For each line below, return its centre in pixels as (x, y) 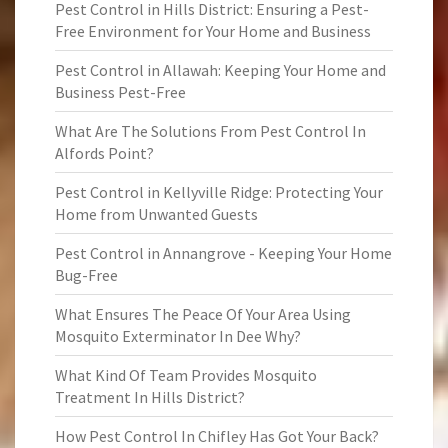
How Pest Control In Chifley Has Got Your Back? (217, 436)
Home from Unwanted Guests (156, 214)
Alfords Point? (104, 153)
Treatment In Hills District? (150, 397)
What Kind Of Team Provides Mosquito (186, 375)
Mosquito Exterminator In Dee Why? (178, 336)
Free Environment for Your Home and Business (213, 31)
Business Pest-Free (120, 92)
